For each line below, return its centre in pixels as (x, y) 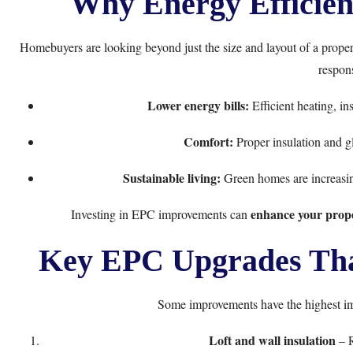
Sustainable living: (171, 178)
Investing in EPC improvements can (161, 214)
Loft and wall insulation (272, 340)
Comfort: (208, 141)
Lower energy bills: (198, 105)
